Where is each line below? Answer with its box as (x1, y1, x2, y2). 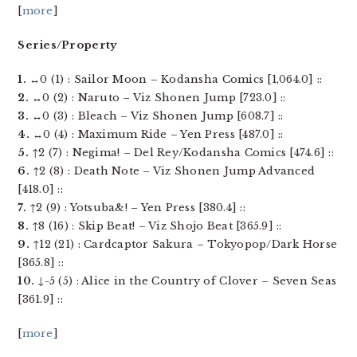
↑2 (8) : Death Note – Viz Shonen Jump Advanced (29, 164, 316, 178)
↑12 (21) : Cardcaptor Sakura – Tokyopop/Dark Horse (29, 237, 338, 251)
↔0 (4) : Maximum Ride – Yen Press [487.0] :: (29, 127, 284, 141)
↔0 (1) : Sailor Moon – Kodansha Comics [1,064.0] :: (25, 73, 323, 86)
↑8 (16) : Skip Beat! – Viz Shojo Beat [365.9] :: (28, 219, 282, 233)
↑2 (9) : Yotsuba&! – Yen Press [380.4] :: (25, 201, 245, 214)
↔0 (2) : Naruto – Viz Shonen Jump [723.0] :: (28, 91, 286, 104)
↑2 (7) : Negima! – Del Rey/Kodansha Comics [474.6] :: (28, 146, 334, 159)
